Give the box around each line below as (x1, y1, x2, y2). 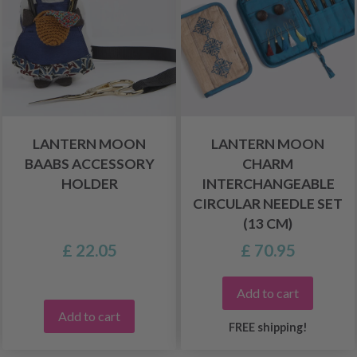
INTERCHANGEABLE (201, 175, 335, 192)
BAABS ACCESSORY (24, 155, 155, 172)
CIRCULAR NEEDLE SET (193, 195, 343, 212)
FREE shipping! (228, 320, 308, 334)
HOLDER (61, 175, 118, 192)
